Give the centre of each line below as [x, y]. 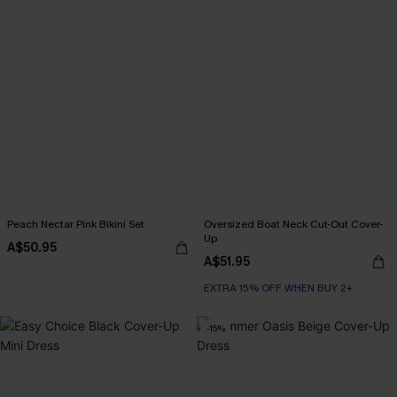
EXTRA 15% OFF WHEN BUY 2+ [278, 288]
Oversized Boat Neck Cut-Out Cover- [293, 224]
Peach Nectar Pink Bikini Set [76, 224]
